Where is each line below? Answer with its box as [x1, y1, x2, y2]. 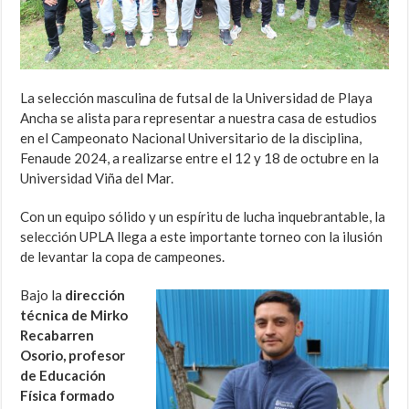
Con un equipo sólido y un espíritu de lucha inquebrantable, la [20, 208, 386, 225]
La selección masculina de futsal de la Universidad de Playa [20, 89, 373, 107]
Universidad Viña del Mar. [20, 170, 174, 187]
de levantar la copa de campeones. [20, 248, 225, 266]
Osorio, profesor [20, 347, 126, 364]
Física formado [20, 387, 115, 404]
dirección [65, 287, 126, 304]
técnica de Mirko [20, 307, 129, 324]
